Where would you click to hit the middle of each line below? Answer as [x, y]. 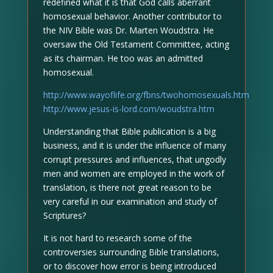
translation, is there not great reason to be [127, 187]
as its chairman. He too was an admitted [123, 58]
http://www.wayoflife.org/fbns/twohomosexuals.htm [146, 94]
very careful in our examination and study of [130, 201]
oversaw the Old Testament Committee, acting [136, 44]
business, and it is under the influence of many [134, 145]
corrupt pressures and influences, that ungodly [134, 159]
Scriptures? [64, 215]
